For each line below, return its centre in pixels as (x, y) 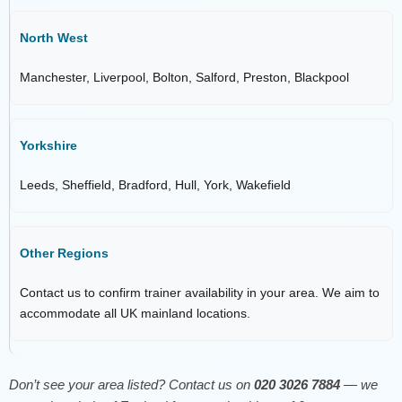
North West (54, 37)
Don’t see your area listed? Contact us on (131, 385)
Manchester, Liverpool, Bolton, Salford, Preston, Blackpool (184, 77)
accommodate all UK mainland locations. (135, 313)
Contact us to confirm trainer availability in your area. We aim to (200, 292)
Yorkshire (48, 145)
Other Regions (64, 253)
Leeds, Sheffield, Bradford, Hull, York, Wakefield (155, 184)
